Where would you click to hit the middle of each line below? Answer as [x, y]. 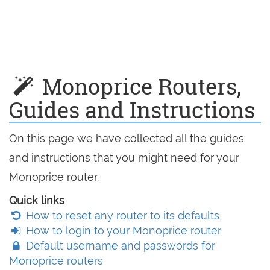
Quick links [37, 200]
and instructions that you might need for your [124, 158]
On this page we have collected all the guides [127, 138]
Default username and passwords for [119, 246]
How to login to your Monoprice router [122, 231]
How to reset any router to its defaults [121, 215]
